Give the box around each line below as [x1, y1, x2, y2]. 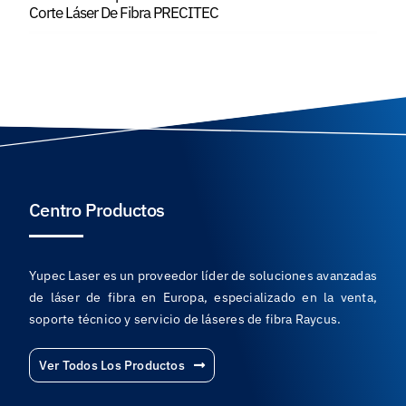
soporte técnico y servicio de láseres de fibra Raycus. [28, 311, 342, 328]
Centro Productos [28, 198, 165, 223]
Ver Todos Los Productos [38, 357, 185, 374]
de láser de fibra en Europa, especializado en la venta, [28, 289, 378, 306]
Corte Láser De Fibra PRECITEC [28, 3, 218, 24]
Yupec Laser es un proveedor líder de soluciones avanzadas [28, 267, 378, 285]
